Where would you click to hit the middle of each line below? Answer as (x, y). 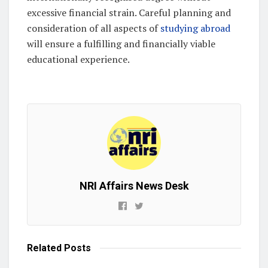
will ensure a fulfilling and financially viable (121, 43)
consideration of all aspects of (94, 28)
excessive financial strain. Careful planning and (129, 12)
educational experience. (78, 59)
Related (44, 248)
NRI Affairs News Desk (134, 185)
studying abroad (195, 28)
